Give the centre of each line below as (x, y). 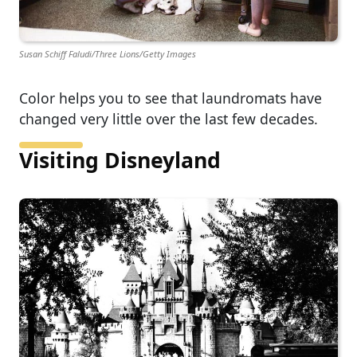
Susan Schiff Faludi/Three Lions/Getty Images (108, 54)
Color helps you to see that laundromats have (171, 98)
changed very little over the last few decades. (169, 119)
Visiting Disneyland (120, 161)
